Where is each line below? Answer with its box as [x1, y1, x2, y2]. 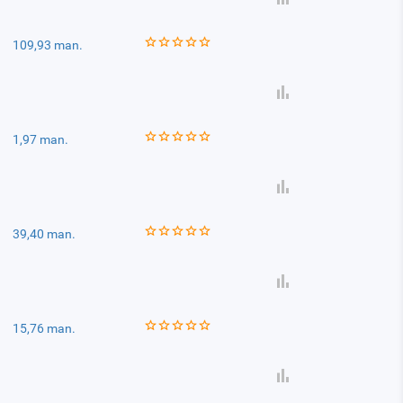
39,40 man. [13, 227, 76, 241]
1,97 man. [13, 132, 69, 147]
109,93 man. [13, 38, 84, 52]
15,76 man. [13, 321, 76, 336]
